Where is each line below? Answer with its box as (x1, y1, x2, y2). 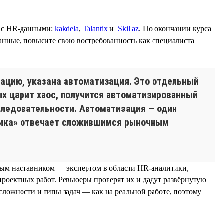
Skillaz (116, 24, 139, 33)
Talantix (83, 24, 108, 33)
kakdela (55, 24, 79, 33)
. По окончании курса (139, 24, 211, 33)
